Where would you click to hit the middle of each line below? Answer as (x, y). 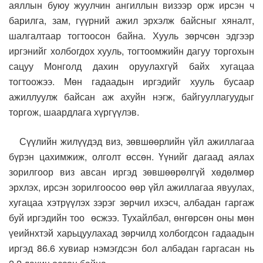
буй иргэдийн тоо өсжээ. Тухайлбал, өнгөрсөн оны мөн (131, 217)
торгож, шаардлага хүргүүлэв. (74, 112)
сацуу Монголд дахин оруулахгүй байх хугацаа (131, 66)
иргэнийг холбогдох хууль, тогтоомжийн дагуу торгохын (131, 50)
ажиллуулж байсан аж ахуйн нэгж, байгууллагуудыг (131, 96)
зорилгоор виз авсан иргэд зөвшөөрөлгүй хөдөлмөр (131, 171)
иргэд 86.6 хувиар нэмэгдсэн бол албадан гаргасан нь (131, 248)
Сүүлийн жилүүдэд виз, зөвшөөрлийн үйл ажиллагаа (131, 141)
